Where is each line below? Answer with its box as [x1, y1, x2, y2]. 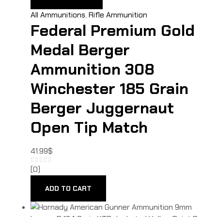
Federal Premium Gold [31, 20, 195, 41]
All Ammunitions [31, 9, 85, 20]
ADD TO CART [45, 184, 92, 193]
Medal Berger [31, 39, 130, 60]
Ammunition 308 [31, 59, 155, 79]
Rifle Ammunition [89, 9, 147, 20]
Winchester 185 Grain [31, 78, 188, 99]
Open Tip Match [31, 117, 148, 138]
